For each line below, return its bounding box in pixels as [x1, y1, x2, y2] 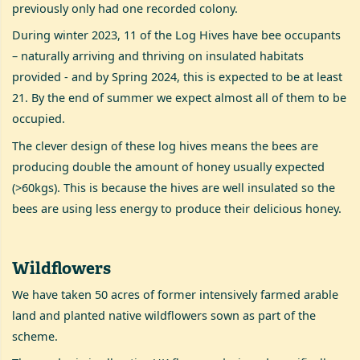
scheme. [12, 329, 59, 345]
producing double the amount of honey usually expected [12, 158, 325, 174]
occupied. [12, 111, 66, 127]
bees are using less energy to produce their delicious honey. [12, 200, 342, 216]
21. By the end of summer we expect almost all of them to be [12, 90, 347, 106]
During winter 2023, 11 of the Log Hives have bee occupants [12, 27, 342, 43]
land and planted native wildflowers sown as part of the [12, 308, 317, 324]
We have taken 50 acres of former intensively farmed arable [12, 287, 339, 303]
